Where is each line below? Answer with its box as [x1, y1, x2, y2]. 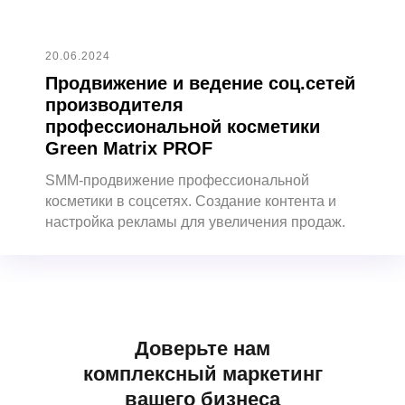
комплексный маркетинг [82, 363, 323, 386]
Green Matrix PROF [45, 138, 212, 159]
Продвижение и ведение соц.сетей [45, 73, 355, 94]
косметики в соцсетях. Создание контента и [45, 193, 336, 210]
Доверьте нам [135, 337, 270, 361]
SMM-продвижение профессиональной [45, 173, 309, 189]
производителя [45, 95, 184, 116]
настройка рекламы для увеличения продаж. [45, 214, 345, 231]
